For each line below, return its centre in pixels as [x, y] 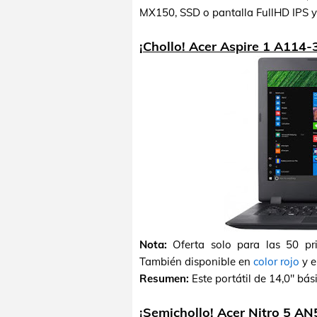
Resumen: [164, 278]
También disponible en [196, 261]
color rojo [276, 261]
